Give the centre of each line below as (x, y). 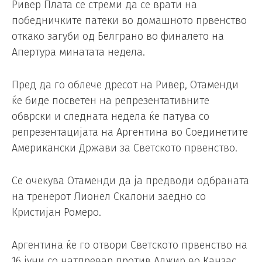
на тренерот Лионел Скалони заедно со (109, 196)
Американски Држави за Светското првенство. (125, 148)
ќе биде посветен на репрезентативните (111, 101)
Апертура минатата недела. (78, 52)
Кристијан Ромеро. (56, 212)
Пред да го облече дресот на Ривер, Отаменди (125, 85)
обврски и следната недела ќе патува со (111, 117)
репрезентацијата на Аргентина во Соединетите (130, 132)
